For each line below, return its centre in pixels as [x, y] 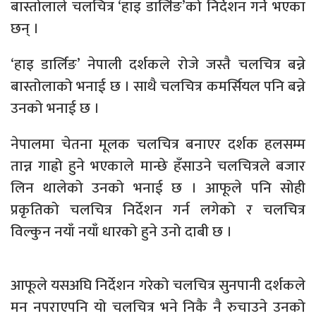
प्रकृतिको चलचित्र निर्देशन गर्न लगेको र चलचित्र [158, 210]
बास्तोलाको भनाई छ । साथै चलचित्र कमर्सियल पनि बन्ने [158, 87]
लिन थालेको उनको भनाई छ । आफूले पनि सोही [158, 188]
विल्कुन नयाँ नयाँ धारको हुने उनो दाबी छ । [121, 232]
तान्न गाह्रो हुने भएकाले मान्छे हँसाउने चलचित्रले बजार [158, 166]
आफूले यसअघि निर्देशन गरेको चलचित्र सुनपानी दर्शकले [158, 286]
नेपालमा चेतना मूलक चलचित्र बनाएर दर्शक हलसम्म [158, 145]
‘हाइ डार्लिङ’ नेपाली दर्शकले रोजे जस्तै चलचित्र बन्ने [158, 65]
